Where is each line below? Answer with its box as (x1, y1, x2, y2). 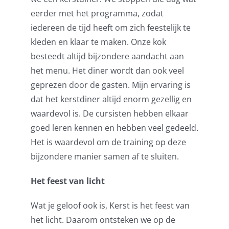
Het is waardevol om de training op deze (30, 136, 186, 148)
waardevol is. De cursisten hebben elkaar (30, 107, 189, 119)
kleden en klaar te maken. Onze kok (30, 36, 166, 48)
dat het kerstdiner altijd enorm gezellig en (30, 93, 192, 105)
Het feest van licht (30, 175, 105, 187)
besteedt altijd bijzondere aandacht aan (30, 50, 184, 62)
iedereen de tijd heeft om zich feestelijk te (30, 21, 191, 33)
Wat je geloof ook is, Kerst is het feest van (30, 199, 190, 211)
